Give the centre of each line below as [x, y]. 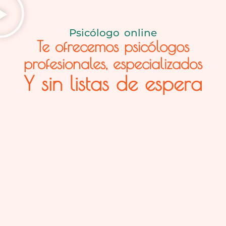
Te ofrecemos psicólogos [113, 46]
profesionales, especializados [113, 64]
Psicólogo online [113, 33]
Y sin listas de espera [113, 83]
